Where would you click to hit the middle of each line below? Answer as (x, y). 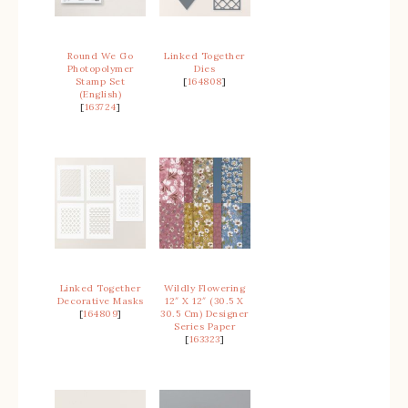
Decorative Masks (100, 301)
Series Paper (204, 326)
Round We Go (100, 56)
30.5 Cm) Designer (204, 314)
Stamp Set (100, 82)
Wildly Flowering (204, 288)
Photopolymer (100, 69)
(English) (100, 94)
